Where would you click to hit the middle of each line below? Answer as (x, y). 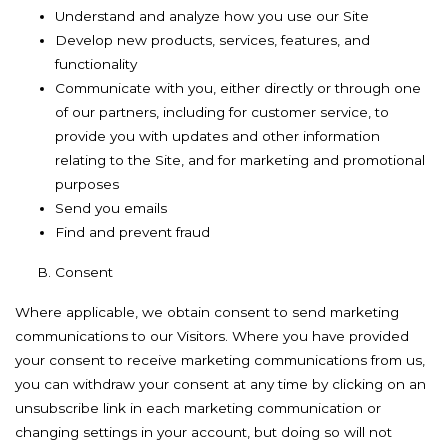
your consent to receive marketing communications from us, (220, 360)
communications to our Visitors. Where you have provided (212, 336)
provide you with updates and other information (217, 136)
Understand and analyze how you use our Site (212, 16)
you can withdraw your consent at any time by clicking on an (220, 384)
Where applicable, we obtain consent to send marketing (207, 312)
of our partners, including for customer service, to (222, 112)
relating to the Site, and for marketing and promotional (240, 160)
